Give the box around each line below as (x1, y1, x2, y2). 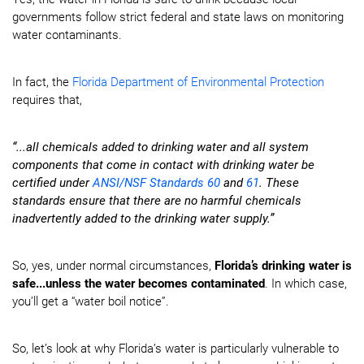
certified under (12, 175, 93, 190)
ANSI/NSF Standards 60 (93, 175, 220, 190)
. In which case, (265, 276, 347, 291)
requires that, (12, 93, 82, 107)
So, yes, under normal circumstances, (12, 258, 214, 273)
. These (259, 175, 299, 190)
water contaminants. (12, 28, 122, 42)
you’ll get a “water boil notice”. (12, 294, 169, 309)
